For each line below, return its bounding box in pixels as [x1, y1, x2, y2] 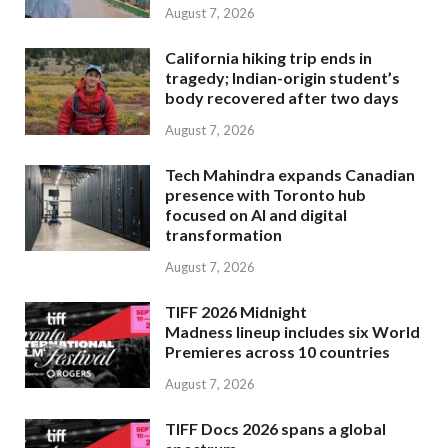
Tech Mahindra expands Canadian [165, 165, 415, 185]
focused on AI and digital [165, 205, 347, 225]
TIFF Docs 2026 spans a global [165, 418, 386, 438]
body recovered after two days [165, 88, 399, 108]
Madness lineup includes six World [165, 322, 420, 342]
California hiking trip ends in [165, 48, 372, 68]
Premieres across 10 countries [165, 342, 390, 362]
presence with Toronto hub [165, 185, 366, 205]
